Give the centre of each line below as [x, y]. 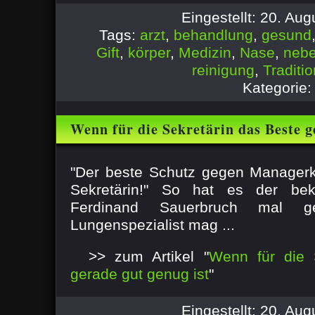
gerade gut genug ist [140, 274]
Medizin [205, 52]
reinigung [223, 70]
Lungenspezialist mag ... [153, 225]
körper [149, 52]
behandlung [213, 35]
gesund [287, 35]
